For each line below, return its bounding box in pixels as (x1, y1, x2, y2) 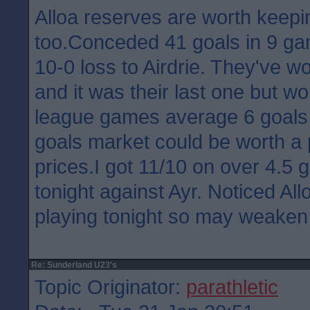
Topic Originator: (35, 275, 186, 298)
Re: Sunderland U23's (29, 260, 117, 270)
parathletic (186, 275, 278, 298)
